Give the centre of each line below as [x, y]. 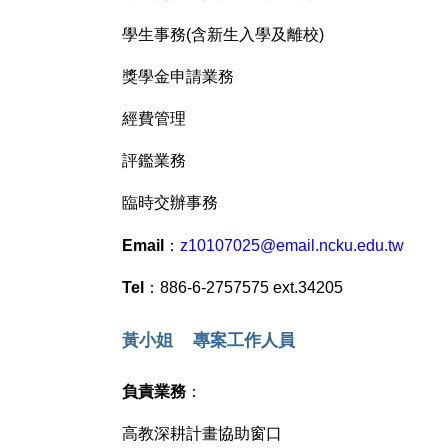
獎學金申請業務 [177, 77]
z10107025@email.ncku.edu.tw [291, 245]
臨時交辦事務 [169, 203]
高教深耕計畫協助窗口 [201, 434]
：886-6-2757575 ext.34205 [243, 288]
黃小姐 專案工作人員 [208, 340]
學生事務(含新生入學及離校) [222, 35]
